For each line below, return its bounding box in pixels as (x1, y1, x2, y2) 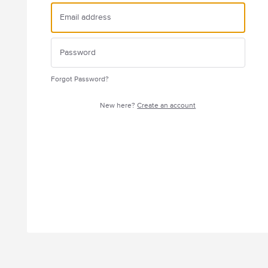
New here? (100, 101, 138, 110)
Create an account (137, 101, 196, 110)
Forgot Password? (50, 75, 109, 84)
